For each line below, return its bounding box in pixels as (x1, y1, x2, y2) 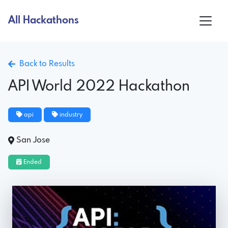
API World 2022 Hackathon (8, 79, 190, 94)
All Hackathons (8, 15, 79, 26)
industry (58, 111, 82, 118)
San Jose (16, 135, 50, 145)
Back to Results (15, 59, 75, 68)
